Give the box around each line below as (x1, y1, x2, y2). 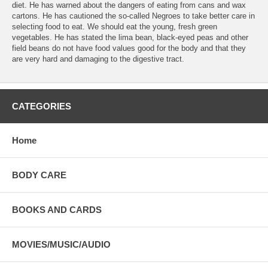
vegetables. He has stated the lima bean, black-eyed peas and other (12, 33, 248, 42)
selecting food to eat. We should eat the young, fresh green (12, 22, 217, 32)
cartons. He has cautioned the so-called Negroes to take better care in (12, 11, 255, 21)
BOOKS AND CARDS (12, 205, 102, 215)
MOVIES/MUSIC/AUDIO (12, 239, 111, 250)
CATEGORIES (12, 101, 71, 112)
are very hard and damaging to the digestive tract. (12, 54, 184, 64)
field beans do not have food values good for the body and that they (12, 44, 246, 53)
